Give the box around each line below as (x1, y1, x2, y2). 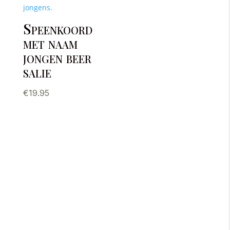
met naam (23, 33, 78, 52)
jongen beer (23, 47, 91, 67)
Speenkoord (23, 18, 92, 38)
